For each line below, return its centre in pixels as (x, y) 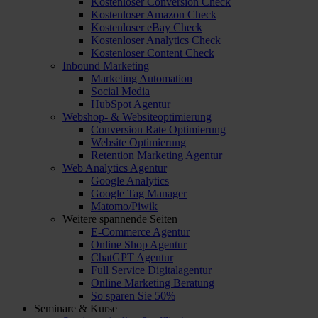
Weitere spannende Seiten (120, 219)
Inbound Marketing (106, 66)
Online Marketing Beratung (153, 283)
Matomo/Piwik (124, 206)
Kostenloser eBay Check (147, 27)
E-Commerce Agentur (140, 232)
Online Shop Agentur (139, 245)
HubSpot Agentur (131, 104)
